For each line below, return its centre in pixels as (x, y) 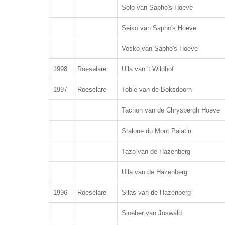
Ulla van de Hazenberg (154, 172)
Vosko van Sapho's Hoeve (160, 48)
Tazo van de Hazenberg (156, 151)
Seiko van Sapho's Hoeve (159, 28)
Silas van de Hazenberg (156, 193)
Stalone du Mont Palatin (156, 131)
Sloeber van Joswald (152, 213)
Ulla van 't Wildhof (148, 69)
